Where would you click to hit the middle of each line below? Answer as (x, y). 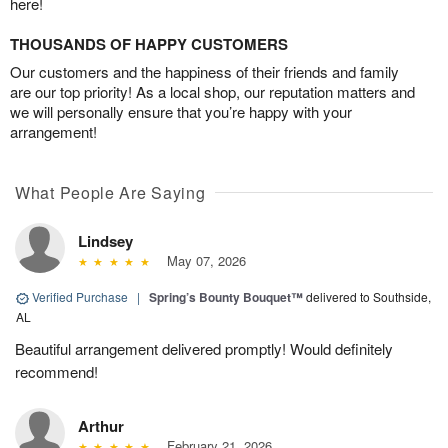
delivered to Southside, (368, 297)
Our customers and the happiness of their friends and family (204, 72)
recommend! (56, 372)
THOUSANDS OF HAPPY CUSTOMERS (149, 44)
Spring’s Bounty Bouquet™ (226, 297)
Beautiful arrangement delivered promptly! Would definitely (204, 349)
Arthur (101, 426)
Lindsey (105, 241)
